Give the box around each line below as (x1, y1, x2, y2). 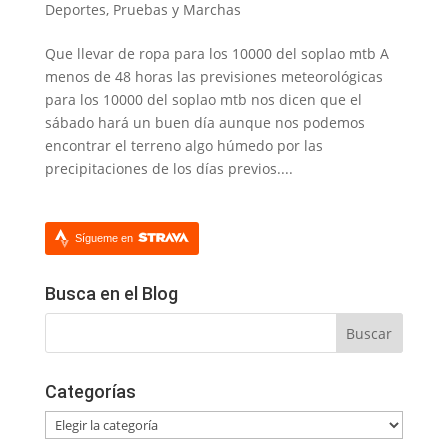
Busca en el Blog (44, 283, 178, 305)
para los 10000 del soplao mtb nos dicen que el (44, 90, 362, 110)
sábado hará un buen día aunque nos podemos (44, 113, 365, 133)
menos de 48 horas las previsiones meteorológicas (44, 67, 383, 87)
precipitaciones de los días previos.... (44, 159, 293, 179)
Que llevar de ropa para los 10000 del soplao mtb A (44, 44, 389, 64)
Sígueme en (74, 232, 136, 245)
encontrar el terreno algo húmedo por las (44, 136, 323, 156)
